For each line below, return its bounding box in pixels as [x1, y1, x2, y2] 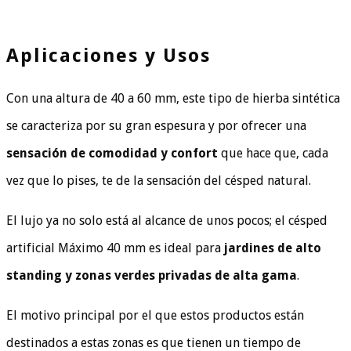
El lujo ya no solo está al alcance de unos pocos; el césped [6, 212, 327, 228]
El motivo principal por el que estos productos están [6, 307, 304, 323]
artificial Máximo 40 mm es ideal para [6, 240, 221, 255]
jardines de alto [221, 240, 321, 255]
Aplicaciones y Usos [6, 45, 211, 67]
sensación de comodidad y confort [6, 145, 218, 161]
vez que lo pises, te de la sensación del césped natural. [6, 172, 311, 188]
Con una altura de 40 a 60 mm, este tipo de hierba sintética [6, 90, 340, 106]
